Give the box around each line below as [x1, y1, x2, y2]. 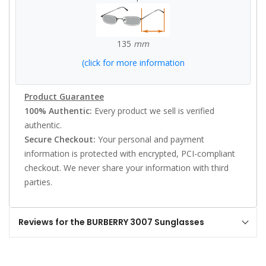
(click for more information [81, 56, 185, 68]
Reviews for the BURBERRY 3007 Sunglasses [18, 216, 204, 228]
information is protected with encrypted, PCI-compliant [24, 147, 235, 159]
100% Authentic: [24, 104, 92, 116]
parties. [24, 176, 52, 188]
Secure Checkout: [24, 133, 96, 145]
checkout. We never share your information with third [24, 161, 229, 173]
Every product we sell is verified [92, 104, 214, 116]
